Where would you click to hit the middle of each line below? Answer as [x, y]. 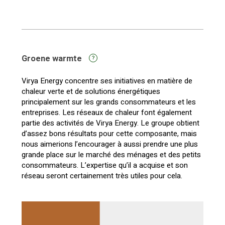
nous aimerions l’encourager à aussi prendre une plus [109, 144]
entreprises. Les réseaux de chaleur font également [106, 113]
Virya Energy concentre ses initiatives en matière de [107, 81]
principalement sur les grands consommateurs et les [108, 102]
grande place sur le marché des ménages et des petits [111, 155]
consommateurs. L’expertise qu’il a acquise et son [104, 165]
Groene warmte [52, 59]
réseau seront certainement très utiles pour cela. [102, 176]
